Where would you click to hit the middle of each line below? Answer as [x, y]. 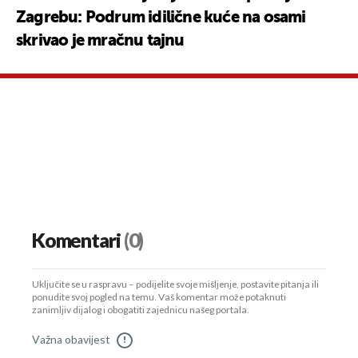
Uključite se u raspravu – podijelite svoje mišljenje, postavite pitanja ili [175, 284]
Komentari [76, 241]
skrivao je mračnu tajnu [100, 41]
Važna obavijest [71, 340]
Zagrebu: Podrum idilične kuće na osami [161, 18]
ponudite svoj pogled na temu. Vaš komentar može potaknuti [159, 297]
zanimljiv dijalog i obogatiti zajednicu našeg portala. [141, 310]
